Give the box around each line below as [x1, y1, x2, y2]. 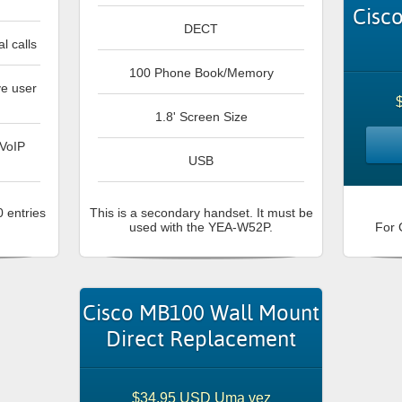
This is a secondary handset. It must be [89, 205, 313, 221]
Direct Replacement [106, 329, 296, 353]
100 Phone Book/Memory [128, 66, 274, 81]
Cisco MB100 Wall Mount [83, 303, 319, 327]
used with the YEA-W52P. [129, 220, 273, 235]
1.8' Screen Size [154, 109, 248, 125]
